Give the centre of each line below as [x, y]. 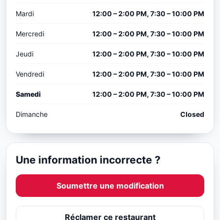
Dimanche [32, 114]
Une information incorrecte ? [88, 160]
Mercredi [30, 34]
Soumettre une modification [110, 186]
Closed [192, 114]
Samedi [28, 94]
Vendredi [30, 74]
